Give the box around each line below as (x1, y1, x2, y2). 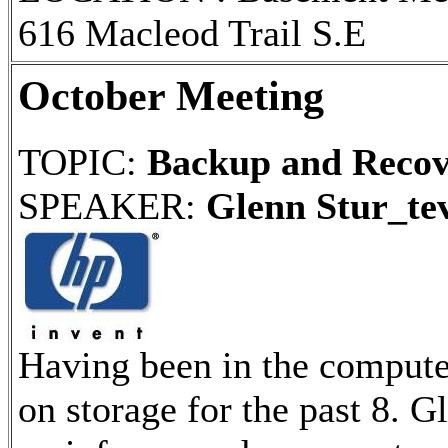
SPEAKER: (18, 184, 206, 227)
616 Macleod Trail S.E (18, 11, 366, 54)
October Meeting (18, 72, 324, 119)
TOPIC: (18, 140, 147, 183)
